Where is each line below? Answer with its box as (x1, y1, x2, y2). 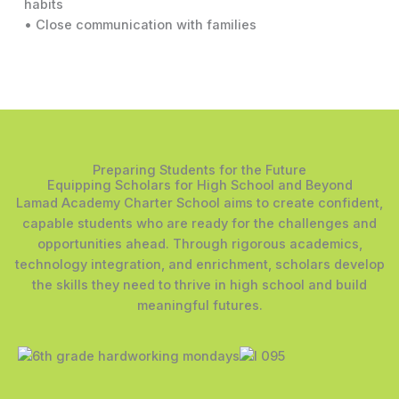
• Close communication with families (23, 17, 256, 34)
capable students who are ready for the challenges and (22, 216, 377, 232)
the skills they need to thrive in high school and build (32, 277, 367, 294)
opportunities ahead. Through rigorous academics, (37, 236, 362, 253)
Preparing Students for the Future (93, 162, 306, 179)
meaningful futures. (136, 297, 263, 314)
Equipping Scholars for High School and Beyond (46, 177, 353, 194)
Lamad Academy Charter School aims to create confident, (16, 195, 383, 212)
